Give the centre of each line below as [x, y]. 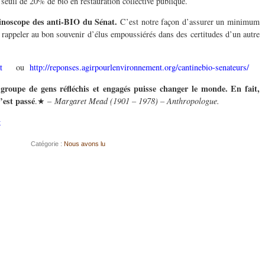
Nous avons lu [84, 144]
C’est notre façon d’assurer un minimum [190, 22]
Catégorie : [47, 144]
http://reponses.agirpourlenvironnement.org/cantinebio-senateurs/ [139, 67]
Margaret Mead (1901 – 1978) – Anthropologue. [137, 101]
